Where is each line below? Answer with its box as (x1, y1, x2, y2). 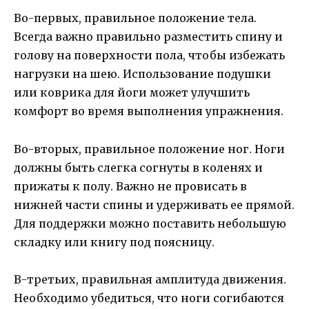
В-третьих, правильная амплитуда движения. (14, 272, 286, 286)
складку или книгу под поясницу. (14, 235, 215, 249)
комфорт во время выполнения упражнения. (14, 104, 283, 119)
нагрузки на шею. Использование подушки (14, 67, 271, 81)
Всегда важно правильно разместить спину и (14, 30, 283, 44)
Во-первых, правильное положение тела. (14, 11, 257, 26)
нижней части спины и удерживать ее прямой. (14, 197, 295, 212)
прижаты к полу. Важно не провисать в (14, 179, 247, 193)
